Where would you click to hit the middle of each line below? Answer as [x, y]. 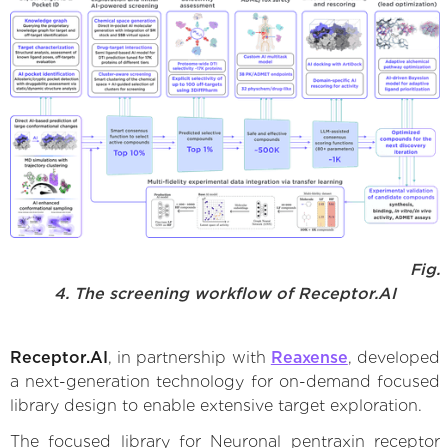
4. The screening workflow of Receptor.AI [225, 294]
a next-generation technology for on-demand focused [225, 382]
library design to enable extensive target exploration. [216, 406]
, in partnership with [189, 358]
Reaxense [309, 358]
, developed [394, 358]
